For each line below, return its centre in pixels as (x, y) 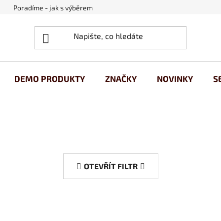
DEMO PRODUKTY (50, 78)
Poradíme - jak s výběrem (53, 8)
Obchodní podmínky (144, 8)
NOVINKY (175, 78)
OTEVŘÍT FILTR (110, 166)
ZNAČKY (121, 78)
